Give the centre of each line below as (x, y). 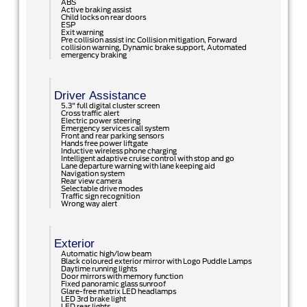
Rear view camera (91, 181)
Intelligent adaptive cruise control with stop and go (147, 159)
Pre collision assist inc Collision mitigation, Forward (149, 41)
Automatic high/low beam (106, 254)
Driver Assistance (100, 95)
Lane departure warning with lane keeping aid (138, 166)
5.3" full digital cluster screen (110, 106)
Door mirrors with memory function (122, 277)
